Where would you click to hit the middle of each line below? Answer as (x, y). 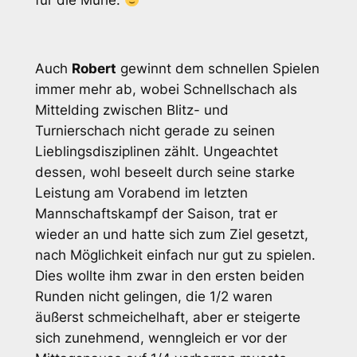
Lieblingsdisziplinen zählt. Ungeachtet (156, 151)
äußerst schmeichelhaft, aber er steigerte (167, 317)
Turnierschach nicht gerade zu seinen (155, 130)
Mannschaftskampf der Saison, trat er (156, 213)
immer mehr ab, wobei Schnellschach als (166, 89)
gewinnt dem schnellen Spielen (218, 68)
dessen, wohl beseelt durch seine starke (165, 172)
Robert (94, 68)
